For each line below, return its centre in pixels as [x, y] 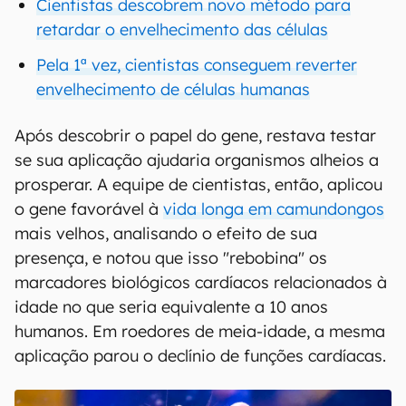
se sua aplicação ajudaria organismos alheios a [197, 160]
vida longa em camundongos [274, 209]
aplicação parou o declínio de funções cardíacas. [200, 356]
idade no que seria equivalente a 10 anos [171, 307]
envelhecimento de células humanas [173, 89]
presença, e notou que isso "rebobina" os [171, 258]
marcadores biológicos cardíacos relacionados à [201, 282]
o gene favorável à [89, 209]
